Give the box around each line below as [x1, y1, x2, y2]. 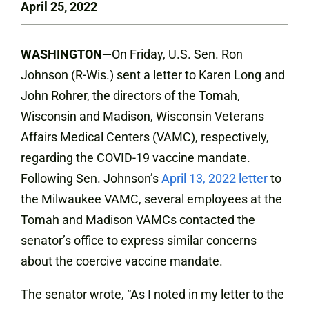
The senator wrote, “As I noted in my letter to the [21, 287, 284, 301]
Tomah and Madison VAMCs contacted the [21, 212, 255, 227]
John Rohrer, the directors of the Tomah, [21, 88, 240, 103]
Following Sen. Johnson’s [21, 171, 161, 186]
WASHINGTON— [21, 47, 112, 61]
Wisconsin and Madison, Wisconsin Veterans [21, 109, 264, 123]
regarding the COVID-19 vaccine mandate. [21, 150, 253, 165]
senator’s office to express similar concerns [21, 233, 257, 248]
